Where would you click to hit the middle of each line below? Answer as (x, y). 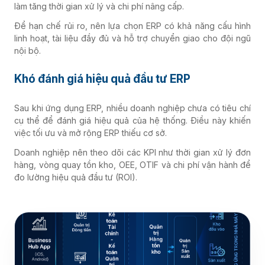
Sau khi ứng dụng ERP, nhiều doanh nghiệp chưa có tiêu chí (132, 108)
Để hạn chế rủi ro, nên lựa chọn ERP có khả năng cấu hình (132, 25)
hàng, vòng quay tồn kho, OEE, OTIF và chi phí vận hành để (132, 164)
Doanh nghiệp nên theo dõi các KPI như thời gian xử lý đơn (132, 152)
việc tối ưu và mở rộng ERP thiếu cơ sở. (91, 132)
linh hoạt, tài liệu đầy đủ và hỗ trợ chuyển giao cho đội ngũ (132, 38)
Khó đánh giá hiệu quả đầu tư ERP (102, 79)
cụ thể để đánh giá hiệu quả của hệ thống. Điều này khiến (132, 120)
